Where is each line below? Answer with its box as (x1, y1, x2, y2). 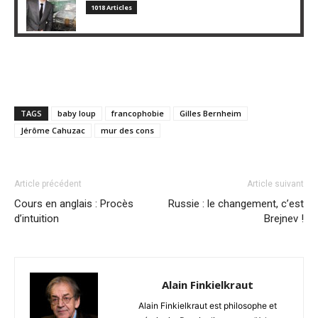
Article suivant (247, 178, 304, 189)
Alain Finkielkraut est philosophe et (138, 300, 277, 311)
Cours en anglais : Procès (14, 197, 133, 210)
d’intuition (14, 212, 59, 225)
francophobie (111, 107, 164, 119)
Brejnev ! (264, 212, 304, 225)
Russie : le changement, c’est (168, 197, 304, 210)
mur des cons (101, 124, 154, 136)
